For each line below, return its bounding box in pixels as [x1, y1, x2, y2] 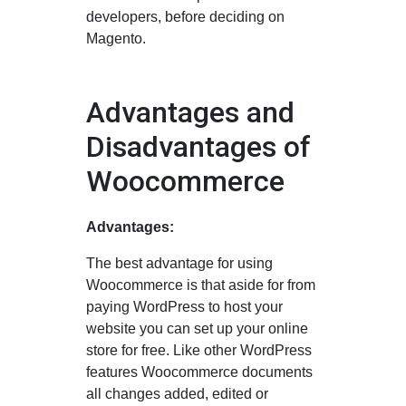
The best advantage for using [86, 255, 273, 271]
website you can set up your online [86, 320, 308, 336]
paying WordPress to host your [86, 298, 283, 314]
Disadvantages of [86, 129, 311, 164]
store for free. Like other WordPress [86, 342, 312, 358]
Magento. [86, 30, 146, 46]
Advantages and [86, 94, 295, 130]
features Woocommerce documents [86, 363, 313, 380]
